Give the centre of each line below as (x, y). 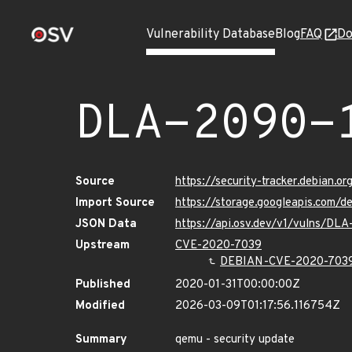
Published (103, 285)
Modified (100, 306)
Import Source (115, 203)
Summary (101, 340)
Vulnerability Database (211, 35)
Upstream (103, 246)
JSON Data (106, 224)
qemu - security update (235, 340)
